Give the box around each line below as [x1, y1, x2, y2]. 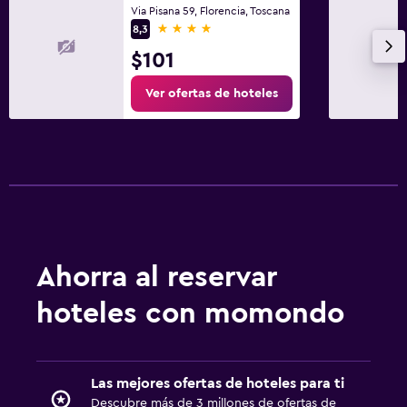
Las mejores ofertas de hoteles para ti [91, 375, 344, 391]
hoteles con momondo [36, 298, 344, 328]
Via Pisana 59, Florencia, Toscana [131, 5, 290, 16]
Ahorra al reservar [36, 262, 277, 292]
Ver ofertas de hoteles [145, 86, 278, 100]
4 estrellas [156, 20, 223, 35]
